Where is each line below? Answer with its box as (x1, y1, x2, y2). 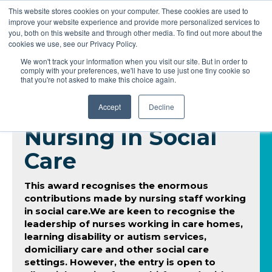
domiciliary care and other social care (24, 243, 209, 255)
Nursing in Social (24, 124, 217, 151)
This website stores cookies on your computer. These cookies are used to (8, 5, 248, 16)
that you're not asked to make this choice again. (21, 74, 176, 84)
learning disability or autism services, (24, 231, 206, 242)
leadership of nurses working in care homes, (24, 218, 243, 229)
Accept (98, 101, 121, 112)
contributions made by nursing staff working (24, 192, 246, 204)
